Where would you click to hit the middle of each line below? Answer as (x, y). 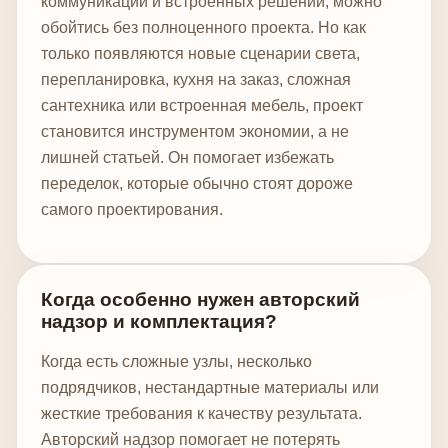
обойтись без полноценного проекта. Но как (203, 27)
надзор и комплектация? (159, 321)
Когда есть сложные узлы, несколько (176, 361)
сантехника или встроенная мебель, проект (202, 105)
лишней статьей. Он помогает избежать (187, 157)
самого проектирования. (132, 209)
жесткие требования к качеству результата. (201, 413)
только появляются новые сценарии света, (200, 53)
